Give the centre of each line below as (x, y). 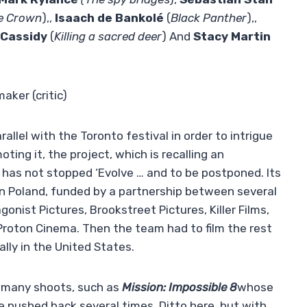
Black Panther (209, 18)
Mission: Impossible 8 (180, 287)
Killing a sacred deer (108, 37)
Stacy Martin (232, 37)
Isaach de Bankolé (109, 18)
